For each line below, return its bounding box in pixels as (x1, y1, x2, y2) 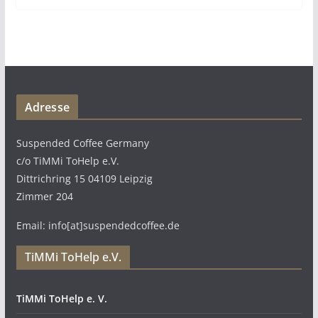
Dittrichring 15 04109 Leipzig (16, 172, 153, 185)
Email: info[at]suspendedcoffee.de (16, 219, 180, 232)
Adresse (24, 99, 70, 115)
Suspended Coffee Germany (16, 136, 149, 150)
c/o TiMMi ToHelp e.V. (16, 154, 119, 168)
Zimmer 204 (16, 190, 73, 203)
